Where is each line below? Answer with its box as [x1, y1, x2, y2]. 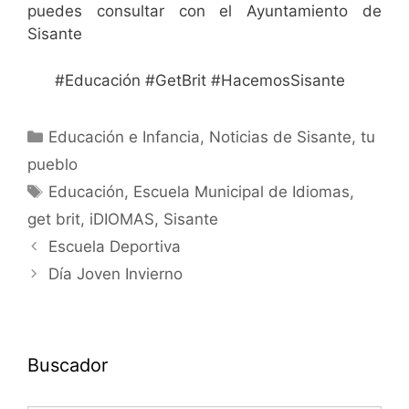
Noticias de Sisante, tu [209, 127, 376, 146]
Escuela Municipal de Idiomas [133, 182, 351, 201]
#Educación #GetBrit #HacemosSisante [55, 70, 345, 89]
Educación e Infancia [48, 127, 201, 146]
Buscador [27, 353, 108, 376]
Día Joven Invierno [48, 264, 184, 283]
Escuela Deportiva [48, 236, 182, 256]
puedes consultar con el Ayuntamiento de [27, 2, 382, 20]
